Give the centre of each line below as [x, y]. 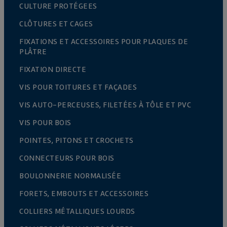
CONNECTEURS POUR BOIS [67, 158]
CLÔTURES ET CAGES [56, 24]
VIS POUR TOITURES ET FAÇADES [78, 87]
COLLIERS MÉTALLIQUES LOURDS [77, 211]
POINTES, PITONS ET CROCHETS [77, 140]
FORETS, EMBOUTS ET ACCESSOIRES [84, 193]
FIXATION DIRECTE [53, 69]
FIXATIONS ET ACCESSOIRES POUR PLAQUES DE [104, 41]
